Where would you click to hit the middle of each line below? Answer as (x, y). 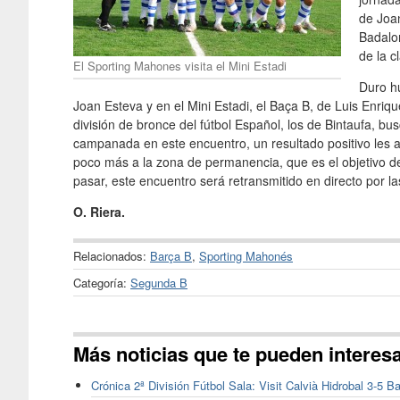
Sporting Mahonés (246, 255)
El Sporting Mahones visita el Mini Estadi (180, 65)
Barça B (171, 255)
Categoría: (102, 282)
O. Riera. (99, 211)
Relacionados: (112, 255)
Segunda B (159, 282)
